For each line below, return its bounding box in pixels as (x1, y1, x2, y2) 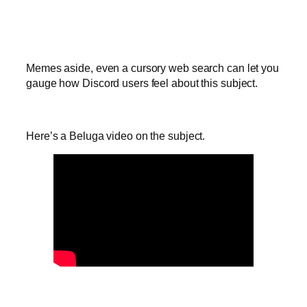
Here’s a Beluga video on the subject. (26, 129, 206, 142)
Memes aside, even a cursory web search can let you (26, 62, 279, 75)
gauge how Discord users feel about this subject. (26, 77, 258, 90)
